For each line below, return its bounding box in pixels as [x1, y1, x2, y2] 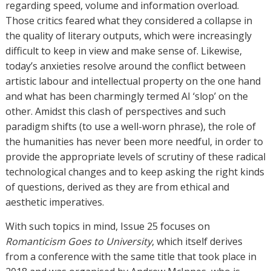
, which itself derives [151, 235, 243, 248]
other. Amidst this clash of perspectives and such [5, 105, 226, 118]
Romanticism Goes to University [5, 235, 152, 248]
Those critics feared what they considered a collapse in [5, 14, 252, 27]
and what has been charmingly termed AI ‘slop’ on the [5, 90, 248, 103]
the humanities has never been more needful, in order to [5, 135, 263, 148]
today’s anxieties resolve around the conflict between [5, 59, 246, 73]
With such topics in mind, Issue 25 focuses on [5, 220, 210, 233]
